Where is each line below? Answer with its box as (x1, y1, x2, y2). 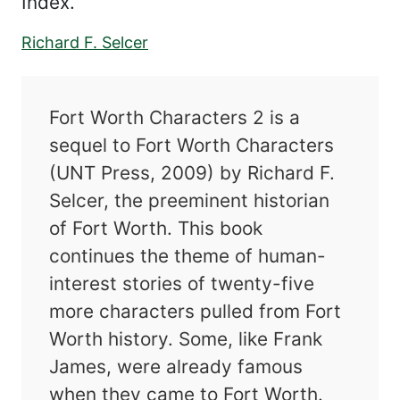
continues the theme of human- (49, 244, 327, 267)
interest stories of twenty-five (49, 271, 315, 295)
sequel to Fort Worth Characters (49, 133, 335, 156)
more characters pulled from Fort (49, 299, 342, 322)
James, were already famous (49, 354, 304, 378)
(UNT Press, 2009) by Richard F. (49, 161, 336, 184)
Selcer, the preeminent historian (49, 188, 330, 212)
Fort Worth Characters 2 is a (49, 105, 301, 129)
